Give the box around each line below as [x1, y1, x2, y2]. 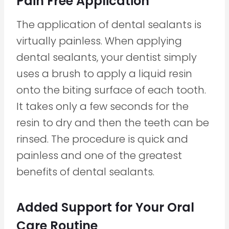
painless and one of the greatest [16, 148, 182, 163]
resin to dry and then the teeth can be [16, 115, 209, 130]
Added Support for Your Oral [16, 198, 194, 216]
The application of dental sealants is [16, 17, 201, 32]
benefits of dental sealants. [16, 164, 154, 179]
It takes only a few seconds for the [16, 99, 189, 113]
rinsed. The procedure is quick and [16, 131, 188, 146]
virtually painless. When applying [16, 33, 182, 48]
